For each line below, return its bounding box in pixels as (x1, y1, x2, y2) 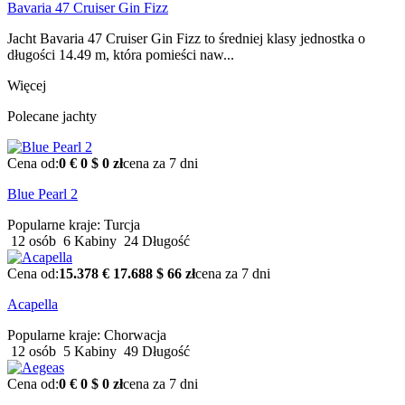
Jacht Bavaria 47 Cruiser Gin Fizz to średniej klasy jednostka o (7, 31, 365, 47)
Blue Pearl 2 (7, 186, 78, 202)
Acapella (7, 297, 58, 313)
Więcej (7, 78, 46, 94)
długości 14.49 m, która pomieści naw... (7, 47, 234, 63)
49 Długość (120, 344, 190, 360)
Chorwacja (104, 327, 166, 344)
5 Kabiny (60, 344, 117, 360)
